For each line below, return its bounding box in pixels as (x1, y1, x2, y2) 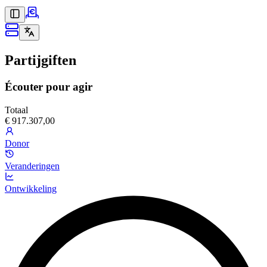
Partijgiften (5, 52, 76, 68)
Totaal (5, 104, 28, 115)
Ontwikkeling (5, 183, 57, 194)
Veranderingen (5, 160, 60, 171)
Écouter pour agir (5, 80, 92, 93)
